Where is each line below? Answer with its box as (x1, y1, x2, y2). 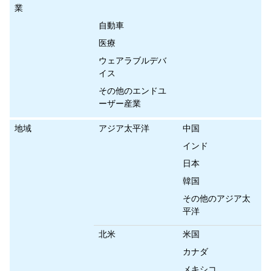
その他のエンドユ (99, 85, 166, 96)
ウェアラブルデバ (99, 54, 166, 66)
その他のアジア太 (183, 192, 250, 204)
